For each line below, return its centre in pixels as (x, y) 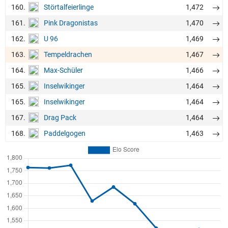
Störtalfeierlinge (69, 7)
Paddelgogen (65, 134)
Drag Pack (60, 118)
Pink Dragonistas (71, 23)
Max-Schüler (63, 70)
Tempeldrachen (68, 55)
